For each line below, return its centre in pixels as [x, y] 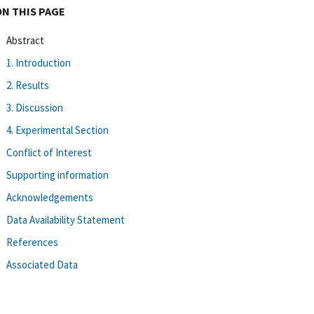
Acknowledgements [50, 197]
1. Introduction [39, 62]
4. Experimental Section [57, 130]
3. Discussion [35, 107]
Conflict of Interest [49, 152]
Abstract [25, 40]
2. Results [28, 85]
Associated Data [42, 264]
